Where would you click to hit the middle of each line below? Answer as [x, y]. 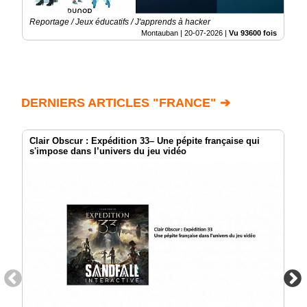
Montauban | [163, 33]
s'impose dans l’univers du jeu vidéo [108, 151]
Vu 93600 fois [253, 33]
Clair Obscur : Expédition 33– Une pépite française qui [145, 140]
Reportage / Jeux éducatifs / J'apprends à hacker [120, 22]
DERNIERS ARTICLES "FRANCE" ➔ [126, 102]
